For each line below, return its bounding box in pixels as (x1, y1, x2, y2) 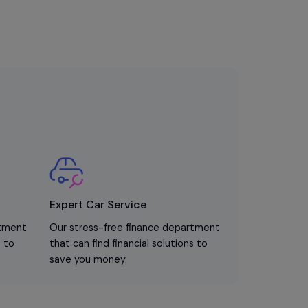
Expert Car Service (49, 197, 146, 212)
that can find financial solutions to (49, 236, 208, 250)
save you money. (49, 252, 127, 265)
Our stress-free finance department (49, 221, 220, 234)
